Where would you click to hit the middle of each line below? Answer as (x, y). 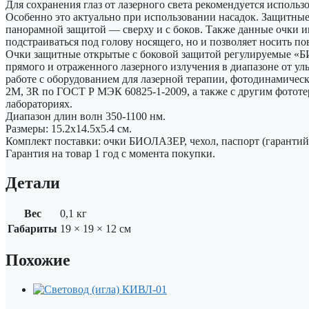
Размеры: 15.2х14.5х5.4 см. (69, 128)
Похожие (38, 260)
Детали (33, 182)
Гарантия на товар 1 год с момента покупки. (110, 153)
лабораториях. (39, 103)
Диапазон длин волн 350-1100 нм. (86, 116)
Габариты (32, 229)
